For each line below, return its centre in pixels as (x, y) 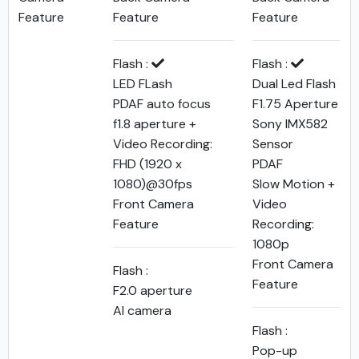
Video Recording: (163, 144)
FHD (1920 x (147, 164)
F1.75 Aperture (295, 104)
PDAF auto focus (162, 104)
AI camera (142, 311)
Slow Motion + (294, 184)
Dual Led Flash (294, 84)
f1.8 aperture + (155, 124)
